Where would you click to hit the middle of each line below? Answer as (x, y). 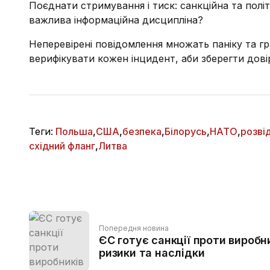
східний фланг (62, 146)
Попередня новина (134, 228)
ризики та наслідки (152, 253)
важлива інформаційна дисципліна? (116, 20)
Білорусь (186, 131)
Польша (74, 131)
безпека (142, 131)
